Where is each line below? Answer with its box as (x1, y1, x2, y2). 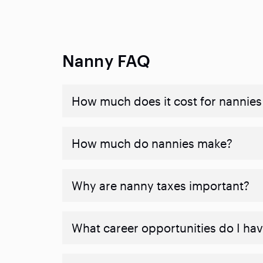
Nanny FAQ (62, 51, 151, 70)
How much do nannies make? (72, 136, 232, 151)
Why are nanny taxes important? (72, 178, 249, 193)
